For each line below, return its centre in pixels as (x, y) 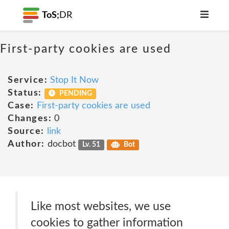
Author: (26, 144)
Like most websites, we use (101, 206)
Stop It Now (74, 80)
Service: (28, 80)
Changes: (30, 119)
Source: (26, 131)
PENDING (75, 94)
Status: (25, 93)
